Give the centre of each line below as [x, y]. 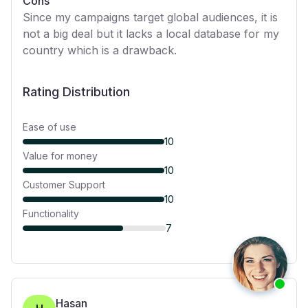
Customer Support [64, 185]
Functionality [51, 213]
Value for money [60, 156]
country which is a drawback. [100, 50]
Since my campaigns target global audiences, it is [150, 17]
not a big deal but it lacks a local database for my [151, 34]
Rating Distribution [76, 92]
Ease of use [49, 127]
